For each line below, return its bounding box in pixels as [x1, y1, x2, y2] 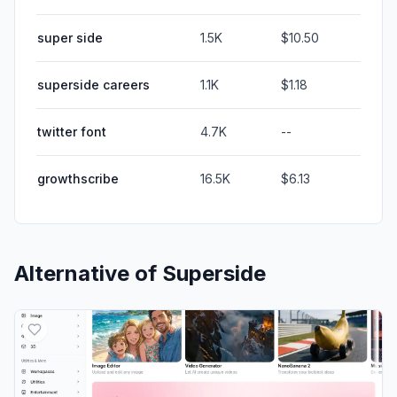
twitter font [37, 123, 106, 139]
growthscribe [37, 170, 119, 186]
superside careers [37, 76, 150, 92]
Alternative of [14, 260, 162, 286]
